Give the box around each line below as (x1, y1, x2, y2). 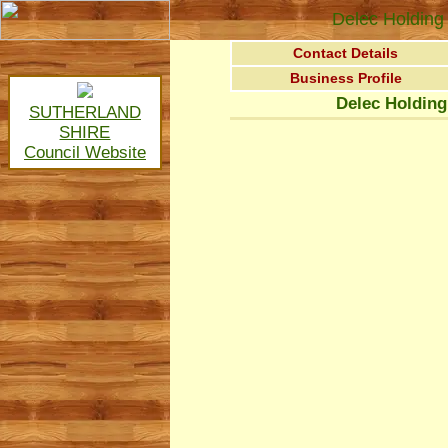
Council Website (24, 143, 146, 162)
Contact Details (293, 45, 399, 61)
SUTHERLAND (29, 103, 141, 122)
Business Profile (290, 70, 402, 86)
